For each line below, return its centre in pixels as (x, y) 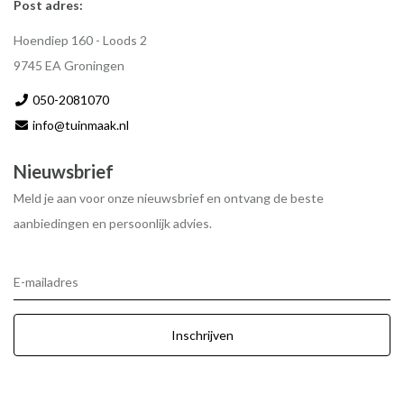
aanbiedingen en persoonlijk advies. (113, 224)
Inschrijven (202, 335)
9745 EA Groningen (69, 65)
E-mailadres (46, 282)
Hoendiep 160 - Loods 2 (80, 40)
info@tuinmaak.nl (80, 125)
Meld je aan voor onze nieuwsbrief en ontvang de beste (169, 198)
